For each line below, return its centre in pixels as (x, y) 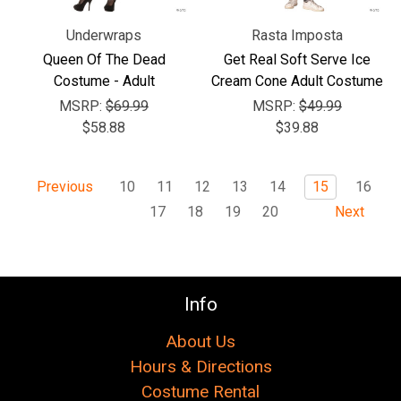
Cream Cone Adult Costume (297, 81)
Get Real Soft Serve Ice (297, 60)
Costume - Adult (104, 81)
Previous (63, 187)
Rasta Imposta (297, 35)
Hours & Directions (200, 367)
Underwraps (104, 35)
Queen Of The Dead (104, 60)
